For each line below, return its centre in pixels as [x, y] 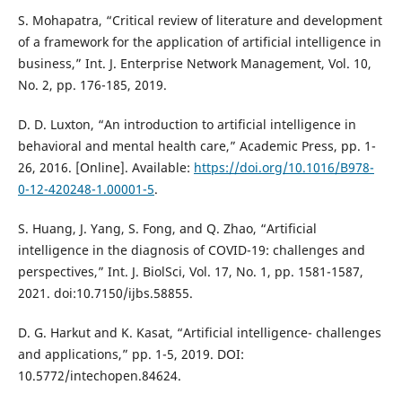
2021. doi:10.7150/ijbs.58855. [105, 293]
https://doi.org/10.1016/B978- [284, 168]
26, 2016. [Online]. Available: [105, 168]
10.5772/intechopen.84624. [99, 376]
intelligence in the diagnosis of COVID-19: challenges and [191, 250]
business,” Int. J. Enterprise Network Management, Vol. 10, [194, 63]
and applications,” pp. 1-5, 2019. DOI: [131, 354]
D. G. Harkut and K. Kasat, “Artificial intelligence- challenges [199, 333]
